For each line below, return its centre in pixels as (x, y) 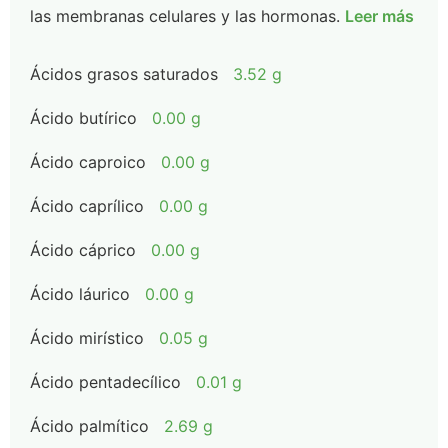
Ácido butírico (83, 118)
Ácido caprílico (87, 206)
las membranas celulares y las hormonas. (185, 16)
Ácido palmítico (89, 426)
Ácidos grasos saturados (124, 74)
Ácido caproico (88, 162)
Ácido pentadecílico (105, 382)
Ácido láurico (80, 294)
